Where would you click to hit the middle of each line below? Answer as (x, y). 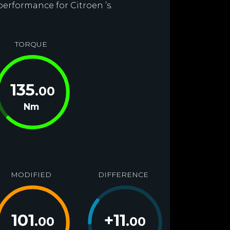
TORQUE (31, 44)
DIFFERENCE (123, 175)
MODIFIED (31, 175)
